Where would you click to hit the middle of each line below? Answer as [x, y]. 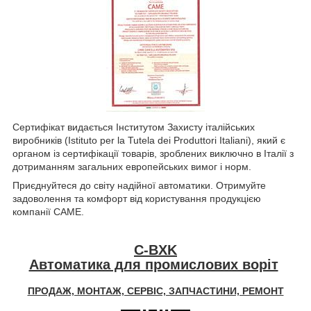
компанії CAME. [48, 211]
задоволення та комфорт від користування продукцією [137, 198]
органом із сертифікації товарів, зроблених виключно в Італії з [153, 153]
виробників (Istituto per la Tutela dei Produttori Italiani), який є [149, 140]
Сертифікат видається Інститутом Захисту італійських [134, 127]
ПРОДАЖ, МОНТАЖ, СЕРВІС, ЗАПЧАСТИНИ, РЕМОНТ [155, 291]
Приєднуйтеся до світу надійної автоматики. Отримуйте [139, 185]
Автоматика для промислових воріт [153, 264]
